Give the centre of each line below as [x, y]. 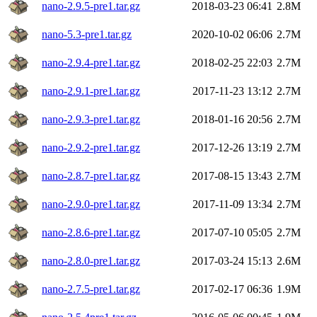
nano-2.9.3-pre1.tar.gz [91, 119]
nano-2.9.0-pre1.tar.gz [91, 204]
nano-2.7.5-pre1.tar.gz [91, 289]
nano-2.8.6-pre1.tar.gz [91, 232]
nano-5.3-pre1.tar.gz [87, 34]
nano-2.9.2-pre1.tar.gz [91, 147]
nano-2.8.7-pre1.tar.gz [91, 175]
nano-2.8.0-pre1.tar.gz [91, 260]
